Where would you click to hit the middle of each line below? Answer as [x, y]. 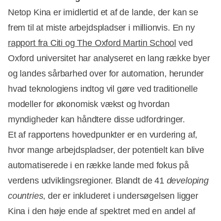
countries [26, 196]
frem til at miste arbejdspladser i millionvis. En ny [101, 27]
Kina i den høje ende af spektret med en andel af [102, 211]
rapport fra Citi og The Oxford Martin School [92, 43]
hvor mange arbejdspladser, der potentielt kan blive [106, 150]
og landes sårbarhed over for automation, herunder [106, 73]
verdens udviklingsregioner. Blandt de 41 [87, 180]
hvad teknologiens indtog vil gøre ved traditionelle [103, 89]
